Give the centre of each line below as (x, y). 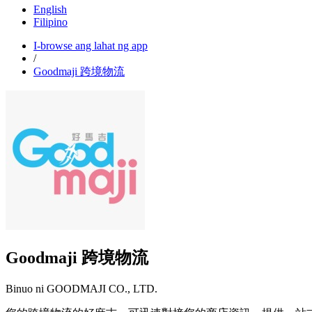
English (50, 10)
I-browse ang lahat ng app (91, 46)
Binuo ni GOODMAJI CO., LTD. (81, 288)
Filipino (50, 22)
